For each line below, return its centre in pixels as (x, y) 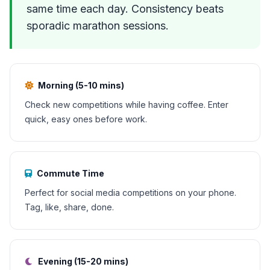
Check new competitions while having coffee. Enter (127, 105)
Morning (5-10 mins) (81, 85)
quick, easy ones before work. (86, 119)
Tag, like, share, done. (69, 207)
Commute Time (71, 173)
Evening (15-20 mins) (83, 261)
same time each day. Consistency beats (125, 9)
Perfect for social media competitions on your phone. (130, 193)
